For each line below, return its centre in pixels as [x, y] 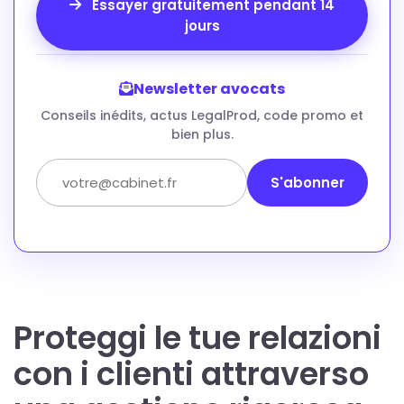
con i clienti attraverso [191, 373]
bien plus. [202, 134]
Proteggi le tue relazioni [197, 337]
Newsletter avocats [209, 88]
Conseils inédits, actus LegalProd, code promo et [202, 115]
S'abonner [308, 182]
